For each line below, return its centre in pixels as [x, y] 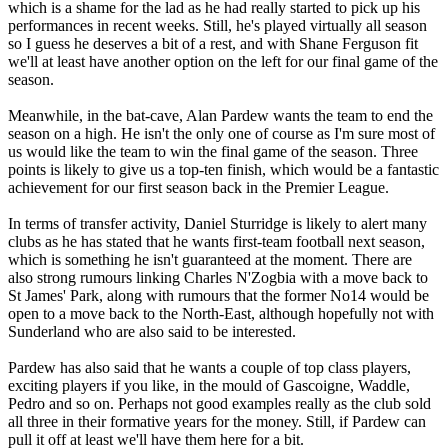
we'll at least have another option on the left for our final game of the [223, 61]
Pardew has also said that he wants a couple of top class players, [209, 367]
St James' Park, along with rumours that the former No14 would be [218, 295]
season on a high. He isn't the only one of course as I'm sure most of [221, 133]
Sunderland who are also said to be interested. [152, 331]
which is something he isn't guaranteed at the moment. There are [210, 259]
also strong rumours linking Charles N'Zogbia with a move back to [218, 277]
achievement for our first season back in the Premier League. [198, 187]
